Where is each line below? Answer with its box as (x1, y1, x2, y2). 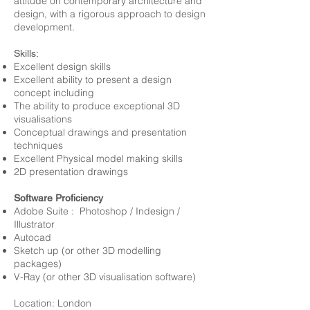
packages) (14, 257, 62, 270)
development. (14, 21, 75, 33)
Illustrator (14, 218, 55, 230)
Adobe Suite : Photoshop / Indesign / (14, 205, 180, 217)
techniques (14, 139, 63, 152)
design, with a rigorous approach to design (14, 8, 206, 20)
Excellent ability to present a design (14, 73, 172, 86)
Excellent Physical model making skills (14, 152, 183, 165)
